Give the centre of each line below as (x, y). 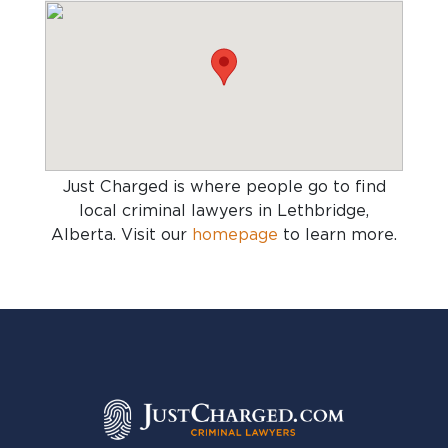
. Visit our (152, 234)
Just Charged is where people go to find (224, 186)
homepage (235, 234)
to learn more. (337, 234)
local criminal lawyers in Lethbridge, (224, 210)
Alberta (82, 234)
